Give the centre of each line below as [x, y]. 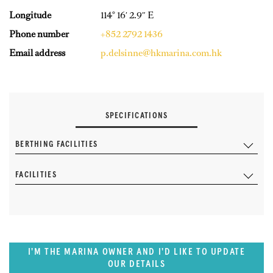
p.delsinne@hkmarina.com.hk [161, 52]
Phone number [39, 34]
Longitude [30, 15]
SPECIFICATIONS [136, 115]
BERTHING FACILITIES [57, 144]
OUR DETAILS [136, 264]
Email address [37, 52]
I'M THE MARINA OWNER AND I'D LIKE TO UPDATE [136, 251]
